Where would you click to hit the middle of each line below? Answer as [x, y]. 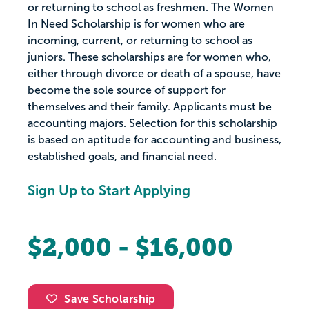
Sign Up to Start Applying [109, 191]
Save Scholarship [110, 299]
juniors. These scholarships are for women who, [149, 57]
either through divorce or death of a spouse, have [154, 74]
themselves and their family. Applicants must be [150, 107]
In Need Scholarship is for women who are [136, 24]
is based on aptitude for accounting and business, [154, 140]
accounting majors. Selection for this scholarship [152, 123]
